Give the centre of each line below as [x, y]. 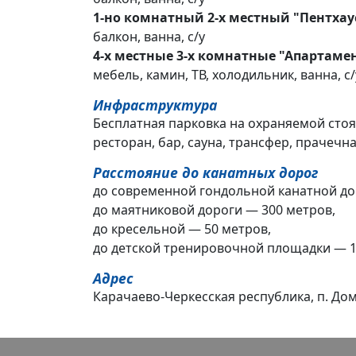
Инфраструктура [155, 105]
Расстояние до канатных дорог [205, 172]
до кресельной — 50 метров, [182, 229]
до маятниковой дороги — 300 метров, [214, 210]
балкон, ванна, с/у [149, 37]
